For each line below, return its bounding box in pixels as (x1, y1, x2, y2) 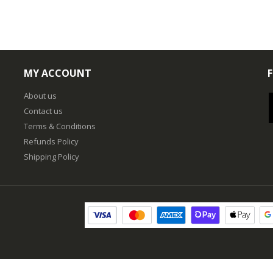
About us (24, 90, 57, 102)
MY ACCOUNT (24, 66, 91, 80)
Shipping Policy (24, 151, 79, 163)
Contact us (24, 105, 63, 117)
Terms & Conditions (24, 121, 96, 132)
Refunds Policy (24, 136, 79, 147)
